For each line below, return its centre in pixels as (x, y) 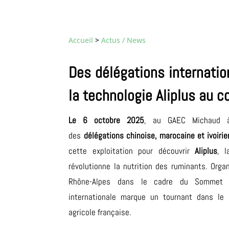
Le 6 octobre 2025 (107, 120)
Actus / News (125, 40)
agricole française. (100, 212)
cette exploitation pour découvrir (132, 151)
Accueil (81, 40)
